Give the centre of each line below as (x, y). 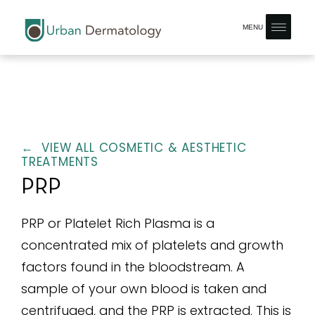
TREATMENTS (60, 162)
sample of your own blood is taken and (144, 288)
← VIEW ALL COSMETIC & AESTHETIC (134, 148)
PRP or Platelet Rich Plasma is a (118, 223)
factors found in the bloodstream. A (133, 266)
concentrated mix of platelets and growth (152, 245)
